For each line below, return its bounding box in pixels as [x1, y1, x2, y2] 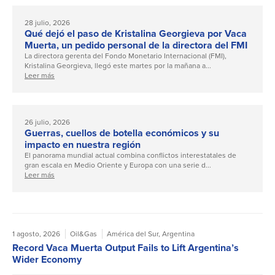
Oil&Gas [70, 228, 97, 240]
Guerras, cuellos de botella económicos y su [25, 126, 219, 141]
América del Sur [107, 228, 158, 240]
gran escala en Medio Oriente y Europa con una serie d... [25, 160, 211, 171]
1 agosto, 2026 [12, 228, 60, 240]
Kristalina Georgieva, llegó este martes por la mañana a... [25, 60, 211, 72]
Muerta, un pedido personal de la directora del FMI [25, 38, 247, 53]
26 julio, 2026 [25, 117, 70, 128]
